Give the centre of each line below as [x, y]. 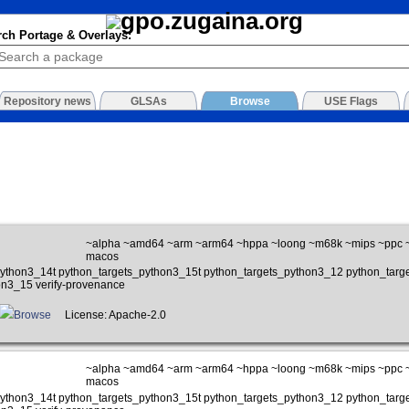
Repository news [47, 102]
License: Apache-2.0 [113, 315]
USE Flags [351, 102]
